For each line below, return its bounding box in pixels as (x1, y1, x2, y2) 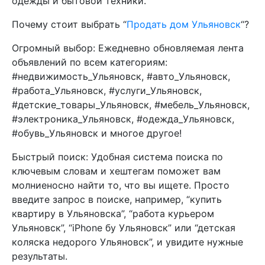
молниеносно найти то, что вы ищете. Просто (12, 179, 230, 191)
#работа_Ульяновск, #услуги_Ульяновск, (12, 85, 202, 96)
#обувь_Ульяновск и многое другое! (12, 127, 182, 139)
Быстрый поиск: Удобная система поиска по (12, 151, 223, 163)
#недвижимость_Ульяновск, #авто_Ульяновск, (12, 70, 230, 82)
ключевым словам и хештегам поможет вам (12, 165, 221, 177)
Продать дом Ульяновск (127, 18, 241, 30)
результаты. (12, 250, 67, 262)
